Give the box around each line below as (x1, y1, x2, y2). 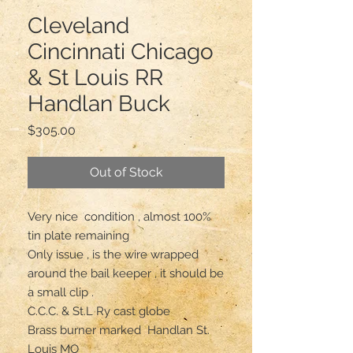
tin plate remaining (28, 228, 132, 243)
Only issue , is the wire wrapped (28, 247, 199, 262)
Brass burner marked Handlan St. (28, 322, 210, 337)
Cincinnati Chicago (28, 38, 214, 65)
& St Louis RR (28, 64, 163, 91)
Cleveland (28, 12, 129, 39)
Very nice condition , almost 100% (28, 209, 211, 224)
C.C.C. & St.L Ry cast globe (28, 303, 173, 318)
